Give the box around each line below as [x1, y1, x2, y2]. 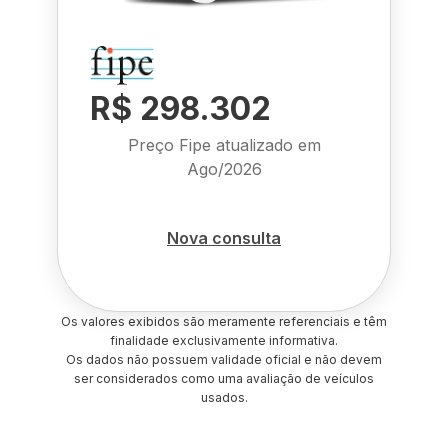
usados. [200, 390, 248, 405]
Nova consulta [167, 227, 281, 248]
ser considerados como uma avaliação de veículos [74, 371, 374, 386]
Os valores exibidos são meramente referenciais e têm [61, 314, 387, 329]
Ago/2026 [186, 159, 262, 179]
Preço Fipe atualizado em [127, 135, 321, 155]
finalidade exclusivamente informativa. [110, 333, 338, 348]
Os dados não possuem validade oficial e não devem [66, 352, 382, 367]
